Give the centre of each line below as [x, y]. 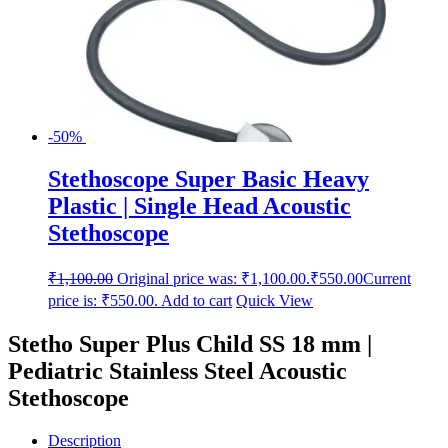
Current [387, 279]
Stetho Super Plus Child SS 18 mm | [190, 344]
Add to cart [196, 301]
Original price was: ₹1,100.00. [213, 279]
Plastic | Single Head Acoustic [199, 206]
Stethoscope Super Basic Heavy [208, 179]
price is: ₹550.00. [103, 301]
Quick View [274, 301]
